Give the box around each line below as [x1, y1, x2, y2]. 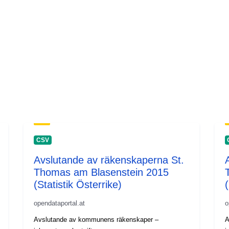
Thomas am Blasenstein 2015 [34, 166, 169, 178]
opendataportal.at [34, 199, 85, 207]
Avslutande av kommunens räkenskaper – [34, 215, 159, 223]
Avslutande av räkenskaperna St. [34, 154, 185, 166]
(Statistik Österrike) [34, 178, 122, 190]
